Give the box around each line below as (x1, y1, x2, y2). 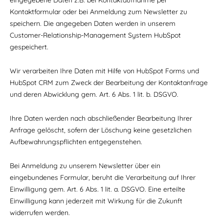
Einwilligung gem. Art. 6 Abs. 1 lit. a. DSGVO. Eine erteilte (10, 185, 185, 194)
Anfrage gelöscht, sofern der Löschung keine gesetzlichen (10, 126, 192, 134)
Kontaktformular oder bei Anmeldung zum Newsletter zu (10, 7, 187, 16)
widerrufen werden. (10, 208, 70, 217)
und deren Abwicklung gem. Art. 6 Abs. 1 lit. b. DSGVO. (10, 90, 178, 99)
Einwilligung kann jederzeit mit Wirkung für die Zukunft (10, 197, 182, 205)
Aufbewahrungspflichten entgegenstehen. (10, 137, 142, 146)
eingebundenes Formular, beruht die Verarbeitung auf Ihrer (10, 173, 196, 182)
